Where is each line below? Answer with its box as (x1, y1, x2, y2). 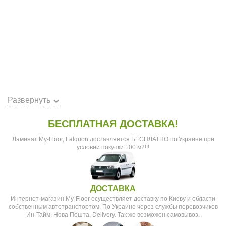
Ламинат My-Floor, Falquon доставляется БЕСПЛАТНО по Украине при (12, 136, 214, 143)
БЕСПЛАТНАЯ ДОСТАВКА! (48, 118, 178, 129)
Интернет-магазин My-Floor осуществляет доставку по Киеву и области (11, 195, 215, 202)
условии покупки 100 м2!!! (77, 144, 149, 151)
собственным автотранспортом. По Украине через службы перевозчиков (8, 203, 218, 210)
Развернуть (8, 96, 50, 104)
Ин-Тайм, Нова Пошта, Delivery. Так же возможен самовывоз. (26, 211, 200, 218)
